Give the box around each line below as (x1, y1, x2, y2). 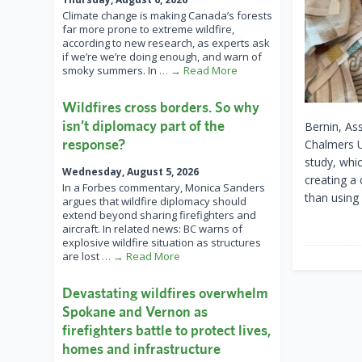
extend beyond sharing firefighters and (62, 208, 256, 223)
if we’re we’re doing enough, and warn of (62, 49, 262, 65)
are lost (62, 249, 102, 264)
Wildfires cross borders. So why (62, 99, 259, 116)
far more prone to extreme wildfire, (62, 22, 234, 37)
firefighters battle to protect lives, (62, 322, 271, 339)
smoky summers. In (62, 63, 159, 78)
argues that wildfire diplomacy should (62, 194, 246, 209)
